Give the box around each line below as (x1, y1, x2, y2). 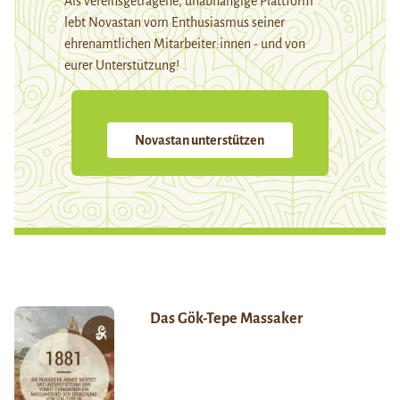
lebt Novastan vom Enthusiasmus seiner (64, 15, 285, 30)
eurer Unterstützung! (64, 58, 179, 73)
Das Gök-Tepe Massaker (149, 311, 303, 328)
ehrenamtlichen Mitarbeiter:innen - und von (64, 37, 305, 52)
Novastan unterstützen (135, 133, 265, 148)
